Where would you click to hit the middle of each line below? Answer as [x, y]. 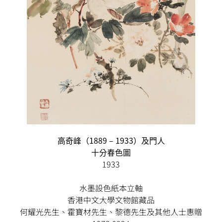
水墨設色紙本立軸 [111, 188]
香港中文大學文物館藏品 [111, 200]
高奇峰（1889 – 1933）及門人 [111, 140]
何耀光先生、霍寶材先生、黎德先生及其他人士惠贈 [111, 212]
